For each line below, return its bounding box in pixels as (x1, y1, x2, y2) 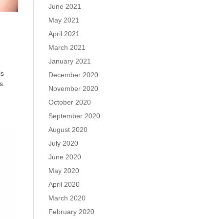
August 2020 (48, 126, 88, 133)
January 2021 (48, 57, 91, 65)
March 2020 (48, 194, 86, 202)
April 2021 (48, 30, 80, 38)
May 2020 (48, 167, 79, 175)
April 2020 (48, 180, 80, 188)
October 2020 (48, 98, 91, 106)
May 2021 (48, 16, 79, 24)
